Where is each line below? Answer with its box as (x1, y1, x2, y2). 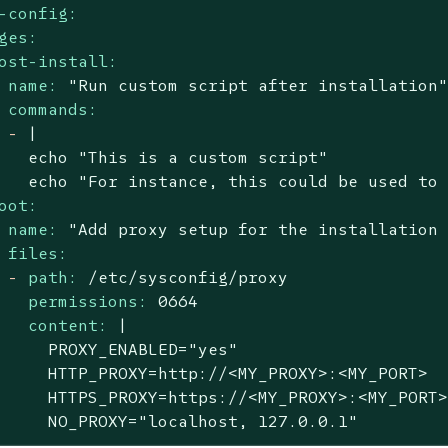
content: (28, 314, 109, 335)
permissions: (28, 290, 149, 311)
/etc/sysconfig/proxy (88, 266, 289, 287)
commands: (8, 98, 99, 119)
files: (8, 242, 69, 263)
